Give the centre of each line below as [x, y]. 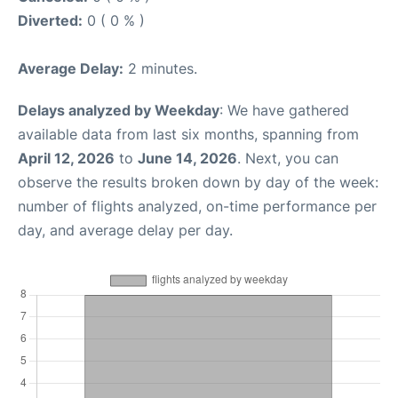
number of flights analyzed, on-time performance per [197, 206]
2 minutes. [160, 68]
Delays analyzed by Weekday [119, 110]
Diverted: [50, 20]
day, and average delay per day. [125, 230]
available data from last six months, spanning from [188, 134]
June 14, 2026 [187, 158]
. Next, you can [288, 158]
